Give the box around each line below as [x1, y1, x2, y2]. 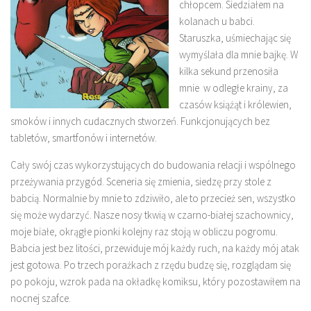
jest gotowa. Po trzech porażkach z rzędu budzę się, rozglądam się [10, 258, 291, 271]
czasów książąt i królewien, [179, 98, 292, 111]
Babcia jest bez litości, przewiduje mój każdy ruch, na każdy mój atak [10, 242, 299, 255]
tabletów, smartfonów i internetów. [10, 131, 157, 144]
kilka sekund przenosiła [179, 65, 278, 78]
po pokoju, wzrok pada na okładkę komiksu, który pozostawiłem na [10, 275, 301, 288]
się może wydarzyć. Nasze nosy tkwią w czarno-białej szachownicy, [10, 208, 294, 221]
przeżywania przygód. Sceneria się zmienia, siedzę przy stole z [10, 175, 271, 188]
